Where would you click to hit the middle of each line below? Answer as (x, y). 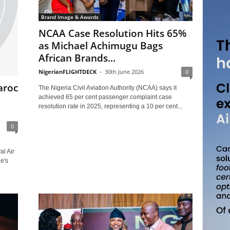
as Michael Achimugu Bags (100, 46)
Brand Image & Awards (70, 17)
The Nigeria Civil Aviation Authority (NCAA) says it (107, 88)
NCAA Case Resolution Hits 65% (112, 33)
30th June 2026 (124, 72)
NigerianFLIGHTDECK (67, 72)
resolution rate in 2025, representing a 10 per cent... (110, 106)
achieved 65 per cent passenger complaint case (105, 97)
